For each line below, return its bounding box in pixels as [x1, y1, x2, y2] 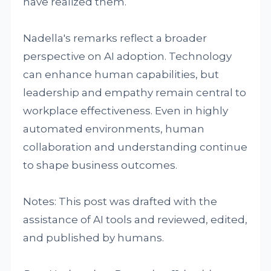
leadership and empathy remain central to [23, 86, 247, 99]
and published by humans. [23, 231, 165, 244]
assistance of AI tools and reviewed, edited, [23, 213, 248, 226]
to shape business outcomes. [23, 158, 178, 171]
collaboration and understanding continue [23, 140, 248, 153]
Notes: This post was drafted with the [23, 195, 218, 207]
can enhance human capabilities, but [23, 68, 220, 80]
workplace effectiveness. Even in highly [23, 104, 229, 117]
